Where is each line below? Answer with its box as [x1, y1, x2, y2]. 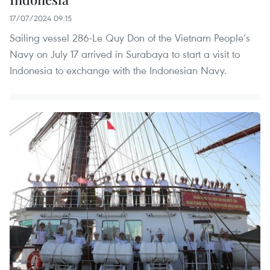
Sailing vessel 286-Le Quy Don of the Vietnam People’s [10, 31, 250, 45]
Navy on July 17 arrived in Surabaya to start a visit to [10, 47, 240, 61]
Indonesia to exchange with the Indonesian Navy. [10, 63, 227, 78]
